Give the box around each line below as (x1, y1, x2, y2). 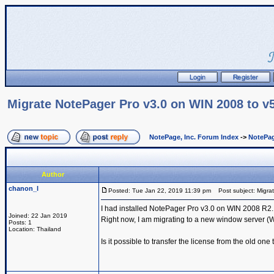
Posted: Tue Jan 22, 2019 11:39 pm (108, 187, 211, 194)
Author (41, 171, 64, 178)
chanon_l (9, 185, 39, 192)
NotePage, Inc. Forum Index (149, 133, 239, 141)
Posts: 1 (9, 219, 32, 226)
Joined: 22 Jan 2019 (9, 212, 67, 219)
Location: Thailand (9, 226, 61, 232)
